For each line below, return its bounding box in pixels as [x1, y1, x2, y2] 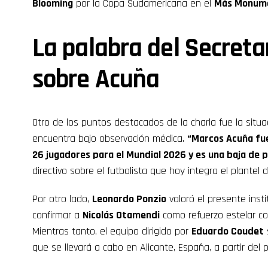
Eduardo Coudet [191, 224, 264, 238]
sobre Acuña [32, 63, 160, 96]
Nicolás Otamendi [83, 208, 160, 222]
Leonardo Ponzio [92, 192, 166, 206]
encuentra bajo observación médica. [32, 132, 187, 145]
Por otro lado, [32, 192, 92, 206]
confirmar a [32, 208, 83, 222]
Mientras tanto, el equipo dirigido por [32, 224, 191, 238]
